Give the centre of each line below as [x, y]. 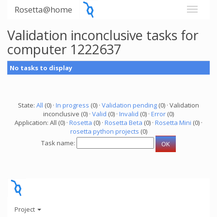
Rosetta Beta [124, 123]
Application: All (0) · [42, 123]
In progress [72, 105]
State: [27, 105]
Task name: [59, 143]
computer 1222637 [64, 49]
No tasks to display [41, 68]
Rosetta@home [43, 9]
